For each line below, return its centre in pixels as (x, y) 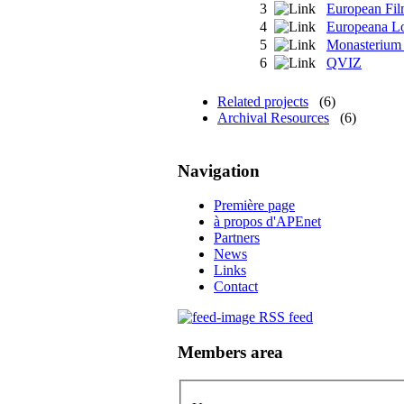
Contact (236, 287)
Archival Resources (273, 117)
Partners (237, 238)
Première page (254, 206)
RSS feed (286, 317)
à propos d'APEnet (267, 222)
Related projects (263, 101)
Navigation (219, 170)
